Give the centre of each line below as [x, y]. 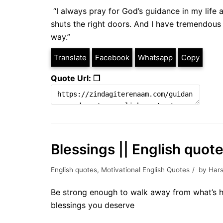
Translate [70, 57]
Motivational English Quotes [145, 170]
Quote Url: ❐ [75, 78]
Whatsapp [155, 57]
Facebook [112, 57]
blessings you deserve [93, 205]
